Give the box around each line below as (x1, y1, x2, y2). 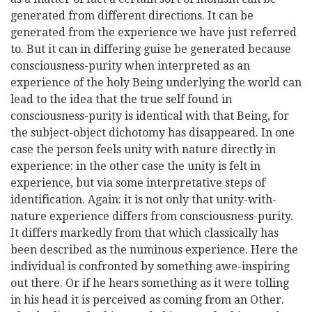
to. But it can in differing (10, 42, 143, 56)
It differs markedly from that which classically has (10, 226, 279, 240)
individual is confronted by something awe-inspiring (10, 260, 290, 273)
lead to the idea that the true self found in (10, 93, 232, 106)
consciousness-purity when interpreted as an (10, 59, 250, 72)
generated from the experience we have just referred (10, 26, 297, 39)
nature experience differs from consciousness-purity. (10, 210, 293, 223)
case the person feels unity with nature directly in (10, 143, 276, 156)
